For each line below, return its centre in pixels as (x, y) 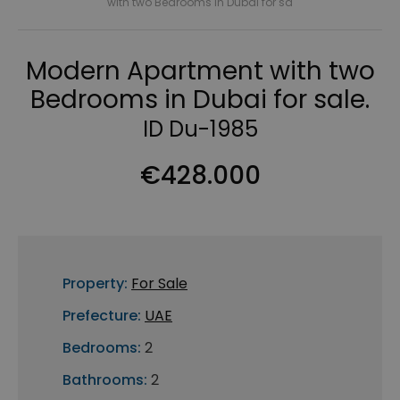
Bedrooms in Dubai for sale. (200, 100)
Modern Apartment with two (200, 71)
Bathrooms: (105, 380)
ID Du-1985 (200, 129)
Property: (95, 284)
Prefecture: (102, 316)
